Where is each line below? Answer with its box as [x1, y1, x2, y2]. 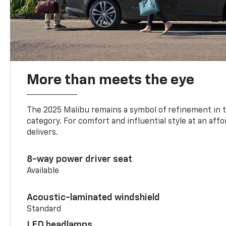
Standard [27, 205, 62, 213]
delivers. [27, 128, 59, 137]
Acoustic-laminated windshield [27, 193, 160, 202]
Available [27, 166, 60, 175]
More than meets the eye [27, 73, 195, 87]
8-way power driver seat [27, 154, 133, 164]
